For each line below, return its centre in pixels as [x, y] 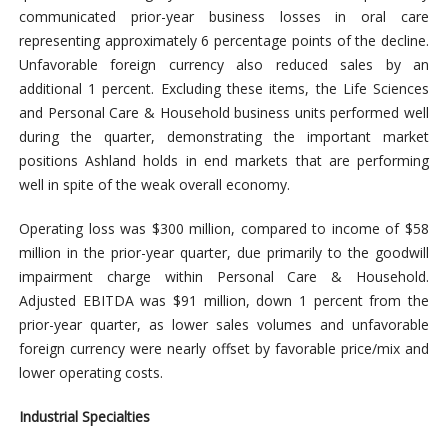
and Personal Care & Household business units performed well [224, 112]
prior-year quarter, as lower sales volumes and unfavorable [224, 324]
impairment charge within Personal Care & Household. [224, 276]
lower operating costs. [90, 372]
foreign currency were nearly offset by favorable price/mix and [224, 348]
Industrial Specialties [84, 416]
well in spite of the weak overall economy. [154, 184]
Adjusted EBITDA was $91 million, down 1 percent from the [224, 300]
